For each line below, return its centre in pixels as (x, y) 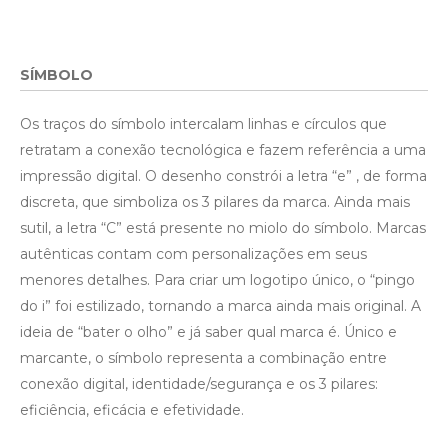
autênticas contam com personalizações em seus (193, 254)
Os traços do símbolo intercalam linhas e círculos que (203, 124)
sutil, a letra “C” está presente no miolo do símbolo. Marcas (223, 228)
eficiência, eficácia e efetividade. (132, 410)
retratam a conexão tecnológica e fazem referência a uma (223, 150)
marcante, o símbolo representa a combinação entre (203, 358)
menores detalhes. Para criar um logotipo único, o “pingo (217, 280)
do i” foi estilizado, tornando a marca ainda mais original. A (220, 306)
